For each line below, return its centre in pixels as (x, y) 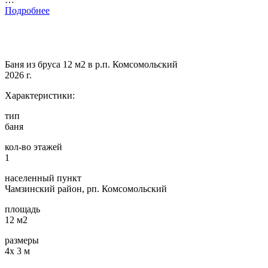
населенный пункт (43, 178)
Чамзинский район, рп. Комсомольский (86, 189)
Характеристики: (40, 96)
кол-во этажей (33, 147)
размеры (22, 240)
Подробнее (27, 11)
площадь (22, 209)
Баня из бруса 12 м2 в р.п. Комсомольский (91, 65)
